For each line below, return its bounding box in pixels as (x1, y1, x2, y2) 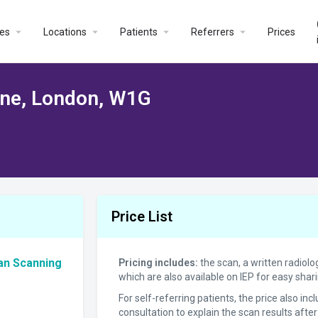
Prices (267, 26, 295, 38)
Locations (43, 26, 87, 38)
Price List (111, 208, 172, 225)
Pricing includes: (118, 257, 198, 268)
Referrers (190, 26, 234, 38)
